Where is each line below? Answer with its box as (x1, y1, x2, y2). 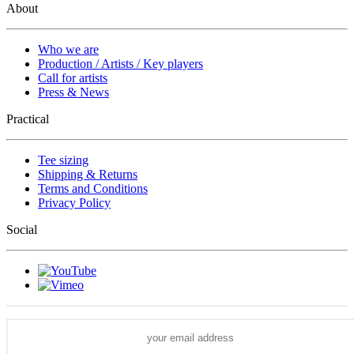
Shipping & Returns (38, 167, 137, 181)
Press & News (38, 85, 109, 99)
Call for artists (38, 70, 107, 85)
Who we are (38, 42, 99, 56)
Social (6, 222, 37, 236)
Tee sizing (38, 153, 88, 167)
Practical (6, 111, 49, 126)
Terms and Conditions (38, 181, 148, 195)
